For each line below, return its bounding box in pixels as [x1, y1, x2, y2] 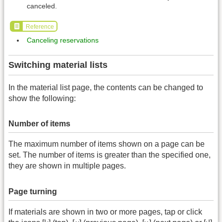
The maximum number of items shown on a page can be [8, 140, 205, 149]
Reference [25, 23, 54, 31]
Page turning [8, 187, 57, 196]
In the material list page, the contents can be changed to [8, 83, 203, 92]
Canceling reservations [27, 36, 99, 44]
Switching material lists [8, 59, 108, 70]
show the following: [8, 94, 76, 103]
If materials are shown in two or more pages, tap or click [8, 208, 202, 217]
